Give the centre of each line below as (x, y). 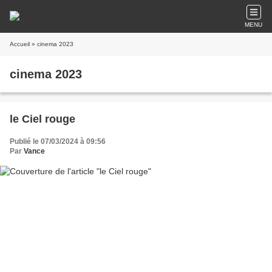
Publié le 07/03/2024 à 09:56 (58, 141)
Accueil (20, 44)
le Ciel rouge (42, 119)
